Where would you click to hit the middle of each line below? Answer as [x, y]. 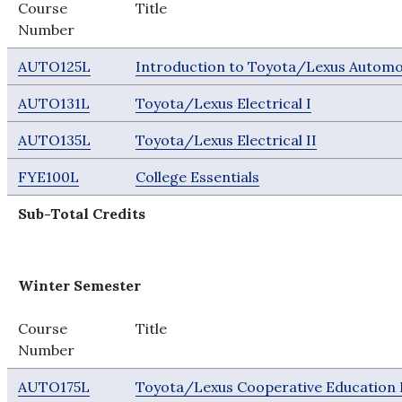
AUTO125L [55, 66]
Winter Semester [80, 285]
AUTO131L [54, 103]
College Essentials [198, 177]
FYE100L [49, 177]
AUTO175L [54, 387]
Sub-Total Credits [82, 214]
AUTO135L [55, 140]
